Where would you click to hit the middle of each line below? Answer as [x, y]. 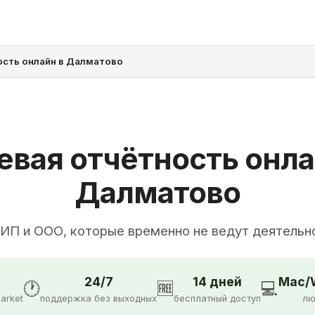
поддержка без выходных [98, 298]
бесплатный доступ [217, 298]
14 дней [217, 281]
